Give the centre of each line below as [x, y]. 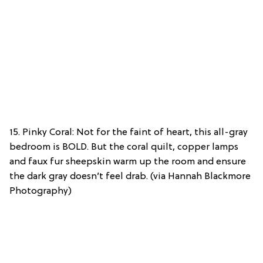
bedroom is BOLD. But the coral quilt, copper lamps [124, 147]
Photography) [41, 191]
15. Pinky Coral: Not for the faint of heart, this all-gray [129, 132]
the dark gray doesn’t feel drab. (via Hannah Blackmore [130, 176]
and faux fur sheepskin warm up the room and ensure [128, 162]
